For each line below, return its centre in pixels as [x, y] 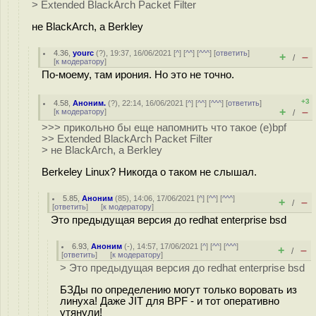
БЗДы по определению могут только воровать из [178, 290]
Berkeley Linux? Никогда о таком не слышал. [149, 172]
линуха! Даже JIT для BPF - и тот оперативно [170, 301]
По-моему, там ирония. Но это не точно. [138, 75]
